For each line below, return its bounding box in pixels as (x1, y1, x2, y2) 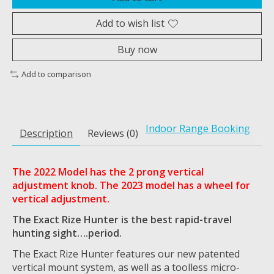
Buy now (117, 43, 157, 57)
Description (20, 126, 73, 140)
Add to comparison (21, 68, 91, 80)
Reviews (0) (87, 126, 138, 140)
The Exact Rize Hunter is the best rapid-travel (12, 212, 232, 226)
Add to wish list (96, 17, 165, 31)
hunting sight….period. (12, 226, 122, 240)
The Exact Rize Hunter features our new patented (12, 246, 240, 261)
